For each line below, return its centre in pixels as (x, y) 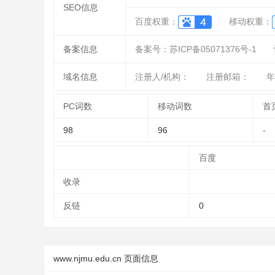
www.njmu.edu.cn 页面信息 (106, 258)
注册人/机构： (162, 77)
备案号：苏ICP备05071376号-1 (196, 49)
